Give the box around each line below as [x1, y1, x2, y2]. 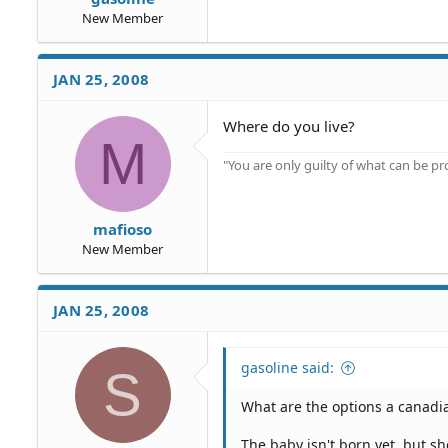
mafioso [93, 219, 152, 239]
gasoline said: [241, 358, 334, 377]
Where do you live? [223, 115, 355, 136]
